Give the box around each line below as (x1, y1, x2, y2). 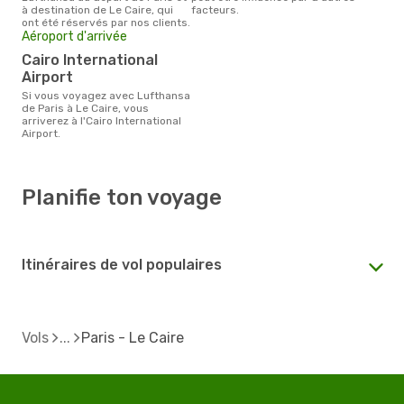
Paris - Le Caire (81, 328, 184, 346)
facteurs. (191, 3, 239, 16)
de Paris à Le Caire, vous (22, 101, 149, 115)
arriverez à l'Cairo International (22, 114, 181, 127)
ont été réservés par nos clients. (22, 15, 190, 29)
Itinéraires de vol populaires (22, 255, 222, 273)
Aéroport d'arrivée (22, 28, 127, 44)
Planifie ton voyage (22, 184, 222, 210)
